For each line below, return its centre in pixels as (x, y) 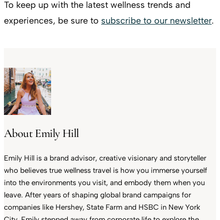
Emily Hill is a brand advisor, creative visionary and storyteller (105, 158)
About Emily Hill (41, 133)
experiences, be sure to (53, 20)
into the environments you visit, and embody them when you (104, 182)
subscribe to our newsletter (156, 20)
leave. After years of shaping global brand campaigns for (97, 195)
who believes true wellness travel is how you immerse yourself (106, 170)
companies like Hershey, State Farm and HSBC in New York (102, 207)
